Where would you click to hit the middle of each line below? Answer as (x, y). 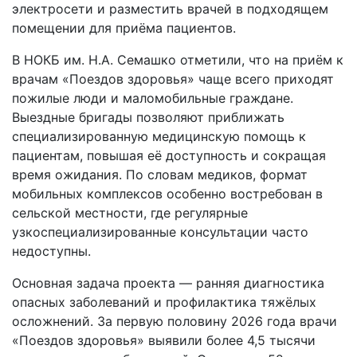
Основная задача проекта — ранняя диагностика (168, 283)
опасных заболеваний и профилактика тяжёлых (164, 302)
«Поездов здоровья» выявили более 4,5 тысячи (164, 340)
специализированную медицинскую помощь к (159, 136)
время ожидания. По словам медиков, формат (160, 175)
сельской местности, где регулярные (130, 213)
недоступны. (51, 251)
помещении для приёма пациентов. (124, 28)
